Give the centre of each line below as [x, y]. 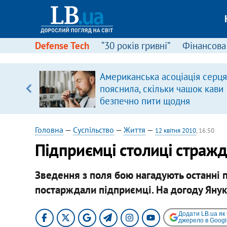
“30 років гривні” [136, 46]
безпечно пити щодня [145, 101]
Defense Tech [62, 46]
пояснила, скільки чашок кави [161, 89]
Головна [49, 130]
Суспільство [93, 130]
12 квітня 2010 [175, 130]
